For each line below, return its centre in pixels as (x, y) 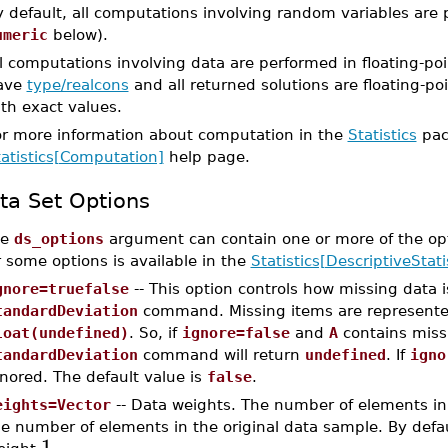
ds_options (58, 238)
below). (77, 34)
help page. (206, 156)
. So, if (155, 332)
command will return (221, 354)
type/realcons (77, 84)
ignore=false (235, 332)
